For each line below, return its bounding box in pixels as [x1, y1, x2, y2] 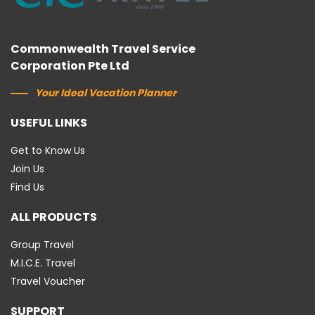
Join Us [11, 161, 44, 176]
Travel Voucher [11, 274, 85, 288]
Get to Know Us [11, 143, 85, 157]
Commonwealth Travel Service [11, 40, 195, 57]
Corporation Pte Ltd [11, 57, 129, 74]
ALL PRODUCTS [11, 208, 97, 225]
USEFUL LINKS [11, 114, 87, 131]
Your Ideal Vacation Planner [35, 85, 176, 100]
